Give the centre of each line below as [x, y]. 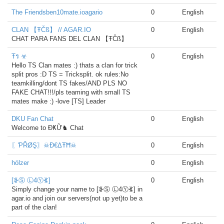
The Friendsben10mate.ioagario [57, 12]
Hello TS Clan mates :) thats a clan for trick [74, 65]
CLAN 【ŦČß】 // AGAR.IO [51, 30]
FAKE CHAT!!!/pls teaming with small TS [71, 92]
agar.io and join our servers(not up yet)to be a [77, 198]
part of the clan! [34, 207]
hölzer [20, 163]
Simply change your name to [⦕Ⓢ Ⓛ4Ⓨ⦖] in [77, 189]
